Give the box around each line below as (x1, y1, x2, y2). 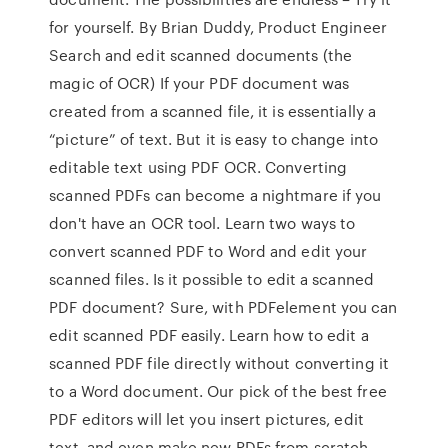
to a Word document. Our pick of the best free (49, 380, 387, 402)
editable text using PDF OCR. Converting (49, 156, 348, 178)
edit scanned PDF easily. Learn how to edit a (49, 324, 369, 346)
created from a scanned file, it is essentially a (49, 100, 377, 122)
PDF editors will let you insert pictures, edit (49, 408, 364, 430)
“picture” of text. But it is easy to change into (49, 128, 379, 150)
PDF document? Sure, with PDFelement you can (49, 296, 398, 318)
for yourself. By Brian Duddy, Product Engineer (49, 16, 387, 38)
